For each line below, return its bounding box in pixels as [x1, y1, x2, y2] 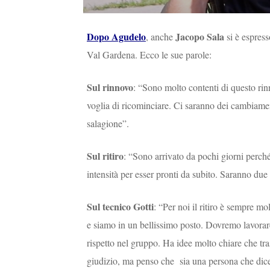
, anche [146, 30, 173, 43]
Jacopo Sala [173, 29, 224, 43]
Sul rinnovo [87, 80, 133, 94]
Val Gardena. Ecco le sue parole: [87, 48, 212, 61]
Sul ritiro [87, 148, 124, 163]
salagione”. [87, 116, 129, 130]
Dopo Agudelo [87, 29, 146, 43]
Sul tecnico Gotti [87, 199, 154, 213]
